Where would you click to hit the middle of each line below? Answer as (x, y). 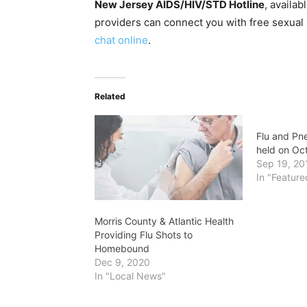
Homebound (122, 248)
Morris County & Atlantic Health (164, 221)
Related (110, 97)
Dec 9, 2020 (122, 262)
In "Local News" (130, 275)
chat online (121, 40)
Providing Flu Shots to (144, 234)
